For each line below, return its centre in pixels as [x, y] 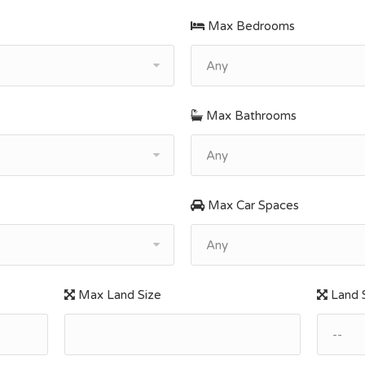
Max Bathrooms [250, 116]
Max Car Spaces [252, 205]
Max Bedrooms [250, 26]
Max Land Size [118, 295]
